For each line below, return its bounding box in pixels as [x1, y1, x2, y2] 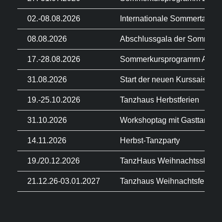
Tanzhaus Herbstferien [120, 96, 199, 104]
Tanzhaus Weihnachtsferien [120, 177, 218, 185]
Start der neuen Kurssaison [120, 75, 216, 84]
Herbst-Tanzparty [120, 136, 180, 145]
